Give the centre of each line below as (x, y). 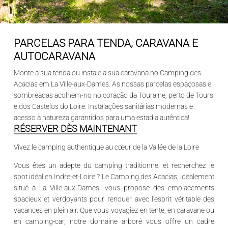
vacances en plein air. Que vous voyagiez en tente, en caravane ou (114, 210)
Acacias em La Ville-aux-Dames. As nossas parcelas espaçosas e (112, 84)
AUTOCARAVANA (54, 56)
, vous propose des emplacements (157, 188)
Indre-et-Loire (75, 177)
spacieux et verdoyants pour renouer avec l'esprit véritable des (114, 199)
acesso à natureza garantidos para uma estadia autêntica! (101, 117)
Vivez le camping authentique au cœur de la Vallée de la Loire (106, 147)
